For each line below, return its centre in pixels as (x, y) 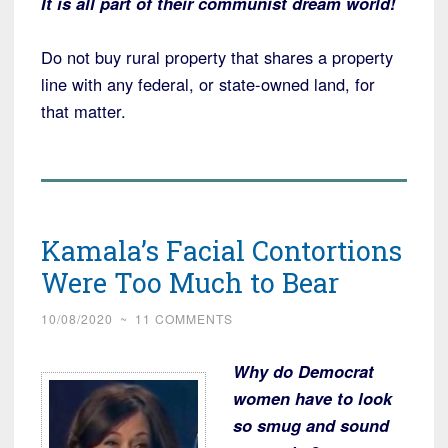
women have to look (312, 397)
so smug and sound (311, 424)
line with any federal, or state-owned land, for (208, 83)
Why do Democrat (303, 370)
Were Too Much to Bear (190, 282)
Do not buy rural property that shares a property (217, 56)
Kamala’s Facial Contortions (221, 250)
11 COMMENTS (184, 318)
